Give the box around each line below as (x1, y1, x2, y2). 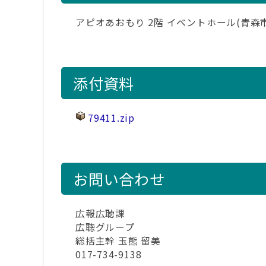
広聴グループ (75, 220, 135, 234)
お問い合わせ (73, 168, 165, 189)
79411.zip (88, 111, 135, 125)
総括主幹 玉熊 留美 (75, 234, 161, 248)
